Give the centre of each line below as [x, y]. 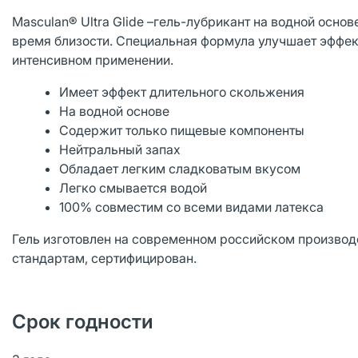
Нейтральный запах [120, 149]
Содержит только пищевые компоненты [182, 130]
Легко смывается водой [133, 188]
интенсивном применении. [93, 60]
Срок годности [83, 322]
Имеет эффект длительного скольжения [182, 92]
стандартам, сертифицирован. [104, 258]
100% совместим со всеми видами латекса [192, 207]
